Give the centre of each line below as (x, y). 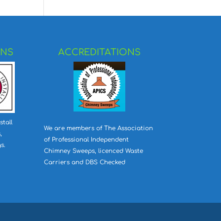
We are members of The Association (99, 128)
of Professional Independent (87, 139)
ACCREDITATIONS (99, 52)
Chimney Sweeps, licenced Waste (94, 151)
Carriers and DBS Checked (85, 162)
